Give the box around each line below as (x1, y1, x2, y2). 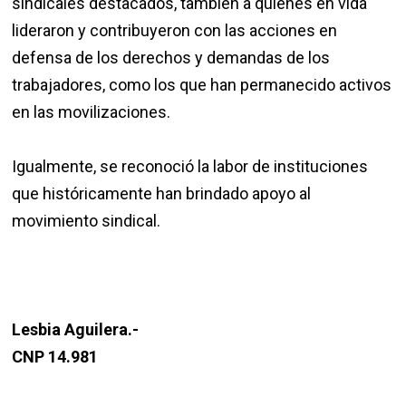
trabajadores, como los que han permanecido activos (12, 75, 392, 95)
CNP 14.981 (12, 347, 99, 367)
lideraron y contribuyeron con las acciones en (12, 21, 338, 41)
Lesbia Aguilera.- (12, 320, 140, 340)
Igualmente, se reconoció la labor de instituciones (12, 157, 369, 177)
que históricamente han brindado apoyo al (12, 184, 312, 204)
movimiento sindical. (12, 211, 161, 231)
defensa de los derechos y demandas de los (12, 48, 331, 68)
